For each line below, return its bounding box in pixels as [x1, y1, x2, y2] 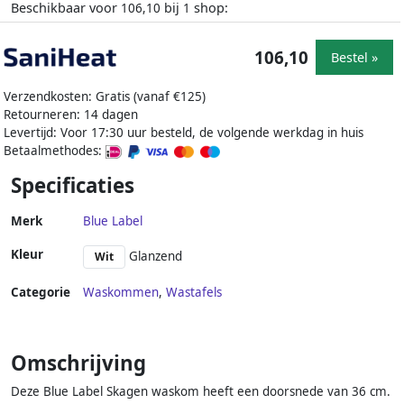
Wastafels [166, 284, 222, 301]
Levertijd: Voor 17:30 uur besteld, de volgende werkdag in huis [4, 124, 363, 142]
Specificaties [11, 171, 134, 200]
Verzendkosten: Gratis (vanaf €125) [4, 88, 206, 106]
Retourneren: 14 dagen [4, 106, 138, 124]
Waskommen [83, 284, 159, 301]
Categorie [11, 284, 70, 301]
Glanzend [125, 248, 182, 265]
